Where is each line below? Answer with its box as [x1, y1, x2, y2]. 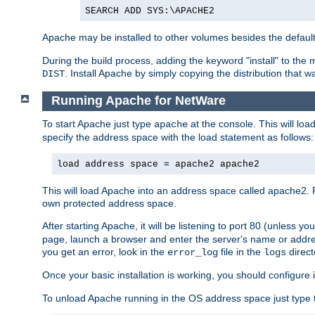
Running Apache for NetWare [51, 94, 226, 108]
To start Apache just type [42, 117, 154, 129]
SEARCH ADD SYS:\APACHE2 [85, 6, 214, 17]
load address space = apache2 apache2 [57, 158, 259, 169]
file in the [218, 245, 264, 257]
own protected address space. [42, 197, 176, 209]
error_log [167, 246, 218, 258]
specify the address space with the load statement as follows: [42, 131, 314, 143]
